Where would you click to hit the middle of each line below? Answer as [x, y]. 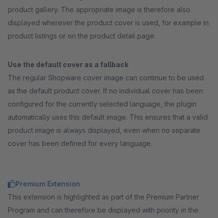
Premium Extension [48, 184]
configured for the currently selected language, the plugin [102, 104]
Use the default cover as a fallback [68, 64]
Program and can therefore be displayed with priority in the [103, 210]
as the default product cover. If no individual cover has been [105, 91]
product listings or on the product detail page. [82, 36]
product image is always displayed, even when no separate [104, 130]
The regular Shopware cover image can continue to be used [106, 78]
